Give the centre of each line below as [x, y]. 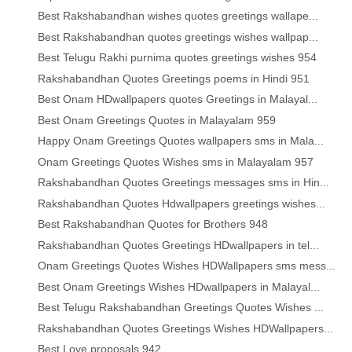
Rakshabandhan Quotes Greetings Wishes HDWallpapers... [186, 328]
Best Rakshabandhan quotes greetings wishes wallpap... [178, 37]
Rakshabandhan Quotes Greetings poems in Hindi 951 [174, 78]
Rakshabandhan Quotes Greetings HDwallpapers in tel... [179, 245]
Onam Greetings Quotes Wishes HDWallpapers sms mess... [187, 266]
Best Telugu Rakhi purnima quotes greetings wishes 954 [178, 58]
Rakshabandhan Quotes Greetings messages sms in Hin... [184, 183]
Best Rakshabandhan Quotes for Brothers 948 [153, 224]
